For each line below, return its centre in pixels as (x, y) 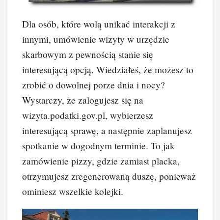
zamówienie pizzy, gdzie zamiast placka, (101, 161)
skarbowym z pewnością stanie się (88, 55)
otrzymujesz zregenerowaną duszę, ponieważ (109, 176)
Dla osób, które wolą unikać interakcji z (99, 24)
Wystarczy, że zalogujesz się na (83, 100)
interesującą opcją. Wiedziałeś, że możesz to (108, 70)
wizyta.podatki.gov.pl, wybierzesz (88, 115)
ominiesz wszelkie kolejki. (73, 192)
